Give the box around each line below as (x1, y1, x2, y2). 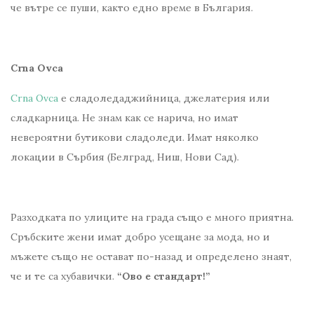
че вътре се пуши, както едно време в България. (11, 1, 253, 15)
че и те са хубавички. (11, 270, 117, 283)
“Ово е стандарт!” (117, 270, 210, 283)
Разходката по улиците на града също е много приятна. (11, 211, 294, 224)
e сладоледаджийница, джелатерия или (58, 92, 270, 105)
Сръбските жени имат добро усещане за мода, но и (11, 231, 270, 244)
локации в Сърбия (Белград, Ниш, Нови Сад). (11, 151, 239, 164)
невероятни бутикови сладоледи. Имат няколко (11, 131, 259, 144)
